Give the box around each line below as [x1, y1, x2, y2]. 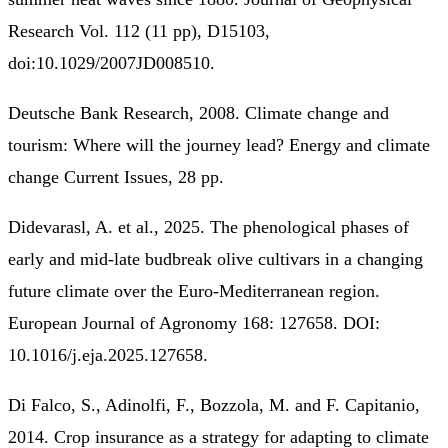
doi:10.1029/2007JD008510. [8, 52, 215, 73]
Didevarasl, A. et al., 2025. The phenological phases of [8, 216, 409, 237]
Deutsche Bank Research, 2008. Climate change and [8, 102, 389, 123]
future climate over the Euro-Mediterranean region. [8, 280, 380, 301]
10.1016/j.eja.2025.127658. [8, 344, 208, 365]
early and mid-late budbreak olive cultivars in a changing [8, 248, 423, 269]
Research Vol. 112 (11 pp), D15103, [8, 20, 270, 41]
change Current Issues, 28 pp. [8, 166, 224, 187]
